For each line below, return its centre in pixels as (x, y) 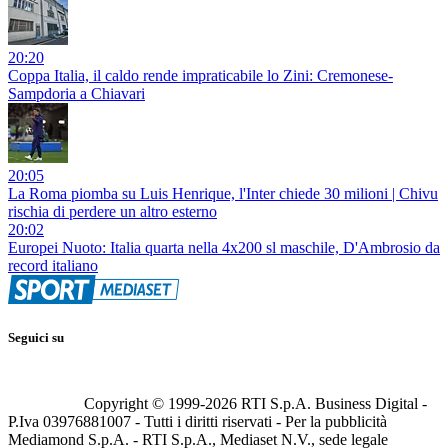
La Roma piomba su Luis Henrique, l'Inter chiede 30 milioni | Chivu (223, 193)
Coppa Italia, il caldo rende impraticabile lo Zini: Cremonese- (200, 75)
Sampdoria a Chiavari (76, 93)
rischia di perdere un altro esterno (112, 211)
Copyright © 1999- (144, 403)
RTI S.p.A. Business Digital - (332, 403)
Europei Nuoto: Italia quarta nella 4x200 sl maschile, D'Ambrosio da (224, 247)
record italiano (53, 265)
